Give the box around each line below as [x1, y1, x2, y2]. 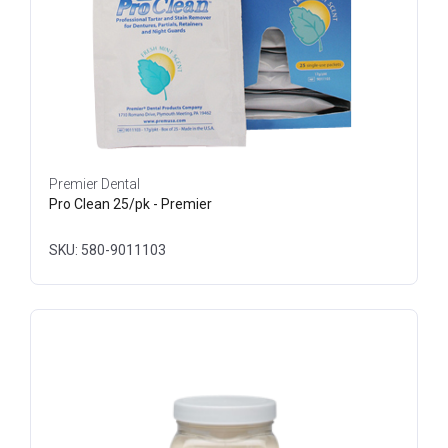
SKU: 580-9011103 [49, 242, 166, 258]
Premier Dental [49, 176, 140, 192]
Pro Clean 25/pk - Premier [49, 196, 212, 212]
